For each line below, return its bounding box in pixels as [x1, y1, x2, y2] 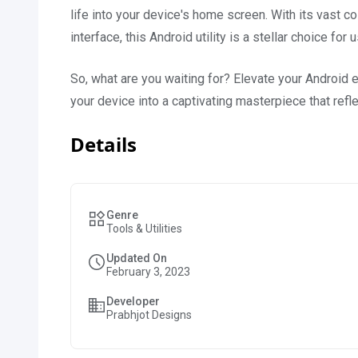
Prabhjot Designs [106, 308, 192, 321]
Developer [106, 295, 160, 308]
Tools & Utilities [106, 222, 182, 235]
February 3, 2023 [106, 265, 190, 278]
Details [70, 131, 137, 157]
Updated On [106, 252, 167, 265]
